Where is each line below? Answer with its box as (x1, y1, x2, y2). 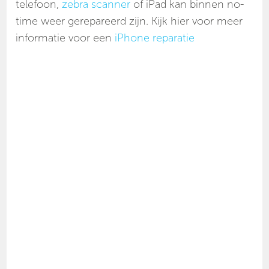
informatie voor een (16, 31, 115, 45)
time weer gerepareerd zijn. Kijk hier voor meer (16, 14, 243, 28)
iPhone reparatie (115, 31, 195, 45)
